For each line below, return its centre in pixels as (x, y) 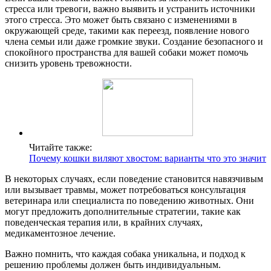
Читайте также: (60, 147)
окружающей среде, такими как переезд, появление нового (127, 30)
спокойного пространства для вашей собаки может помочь (126, 52)
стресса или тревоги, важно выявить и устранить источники (130, 8)
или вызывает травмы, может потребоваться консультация (125, 189)
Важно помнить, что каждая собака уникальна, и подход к (125, 253)
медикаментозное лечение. (60, 233)
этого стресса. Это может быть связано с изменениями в (121, 19)
